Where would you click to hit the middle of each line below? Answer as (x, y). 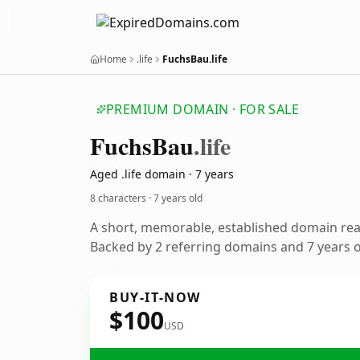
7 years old (178, 198)
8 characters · (122, 198)
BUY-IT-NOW (155, 297)
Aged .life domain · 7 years (162, 174)
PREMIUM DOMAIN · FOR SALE (202, 109)
